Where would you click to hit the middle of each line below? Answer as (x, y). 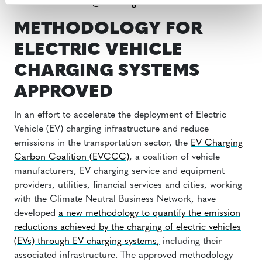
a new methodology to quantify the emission (149, 213)
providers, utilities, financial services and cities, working (128, 185)
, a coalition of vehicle (175, 157)
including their (191, 242)
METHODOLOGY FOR (108, 30)
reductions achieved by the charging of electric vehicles (127, 227)
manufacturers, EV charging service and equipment (119, 171)
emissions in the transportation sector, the (102, 143)
